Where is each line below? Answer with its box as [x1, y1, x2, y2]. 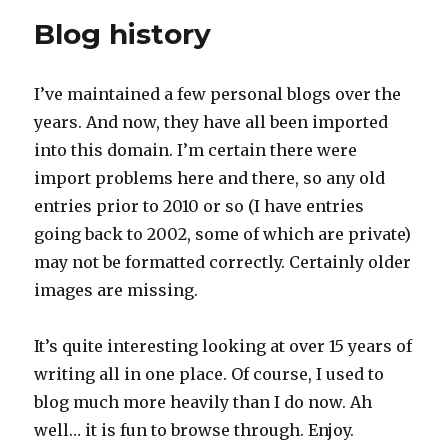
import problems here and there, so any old [34, 168, 386, 189]
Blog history [34, 17, 212, 52]
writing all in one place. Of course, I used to [34, 364, 385, 385]
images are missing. [34, 280, 199, 301]
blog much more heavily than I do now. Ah [34, 392, 373, 413]
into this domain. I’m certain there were [34, 140, 358, 161]
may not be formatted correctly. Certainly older [34, 252, 412, 273]
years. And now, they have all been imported [34, 112, 389, 133]
